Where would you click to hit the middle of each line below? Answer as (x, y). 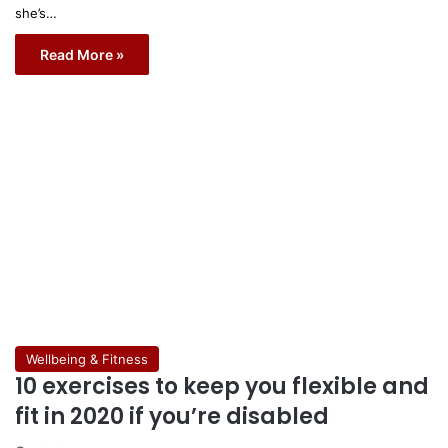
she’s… (36, 13)
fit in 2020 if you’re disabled (172, 416)
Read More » (82, 55)
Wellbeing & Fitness (87, 358)
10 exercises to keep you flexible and (222, 386)
